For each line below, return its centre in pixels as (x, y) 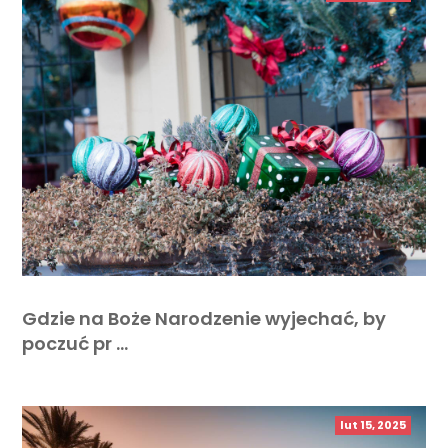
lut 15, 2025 (372, 424)
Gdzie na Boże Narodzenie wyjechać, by (204, 318)
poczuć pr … (75, 343)
